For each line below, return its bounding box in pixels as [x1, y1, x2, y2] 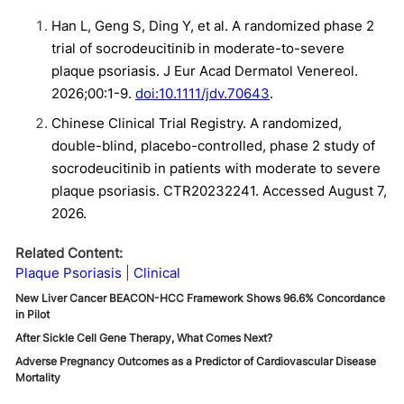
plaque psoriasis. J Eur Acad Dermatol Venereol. [51, 62, 358, 79]
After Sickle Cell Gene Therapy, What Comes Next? [15, 331, 272, 344]
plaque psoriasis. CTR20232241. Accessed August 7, [51, 182, 387, 199]
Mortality [15, 371, 60, 384]
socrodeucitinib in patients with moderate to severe [51, 160, 381, 177]
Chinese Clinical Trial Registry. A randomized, [51, 115, 342, 132]
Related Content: [15, 244, 123, 262]
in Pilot [15, 308, 50, 321]
